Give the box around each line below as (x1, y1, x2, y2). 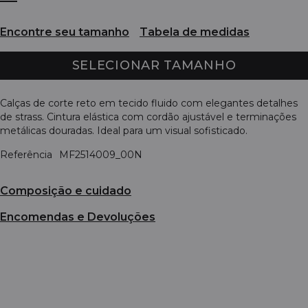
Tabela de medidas (140, 25, 250, 39)
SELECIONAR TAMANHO (71, 57, 236, 73)
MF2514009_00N (59, 148, 142, 161)
